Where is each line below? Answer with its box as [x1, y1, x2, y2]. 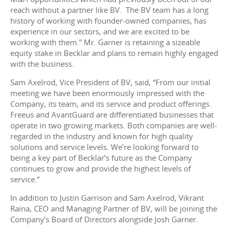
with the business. [10, 59, 74, 69]
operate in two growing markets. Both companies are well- [10, 120, 217, 131]
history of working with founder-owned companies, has [10, 15, 206, 26]
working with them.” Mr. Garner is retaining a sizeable [10, 37, 200, 48]
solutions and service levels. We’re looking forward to [10, 142, 199, 152]
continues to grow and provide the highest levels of [10, 163, 191, 174]
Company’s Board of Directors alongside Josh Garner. [10, 214, 198, 225]
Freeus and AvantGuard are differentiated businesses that [10, 109, 214, 120]
